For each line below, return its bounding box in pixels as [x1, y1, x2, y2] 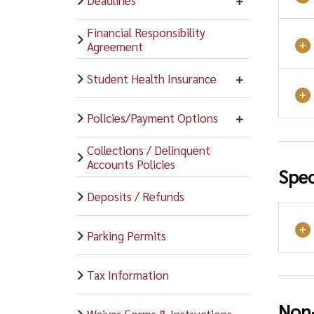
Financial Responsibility [86, 24, 205, 40]
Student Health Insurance [86, 70, 217, 86]
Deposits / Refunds [86, 188, 184, 204]
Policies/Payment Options [86, 109, 218, 125]
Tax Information [86, 266, 169, 282]
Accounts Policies [86, 156, 175, 172]
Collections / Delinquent [86, 142, 210, 158]
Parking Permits [86, 227, 166, 243]
